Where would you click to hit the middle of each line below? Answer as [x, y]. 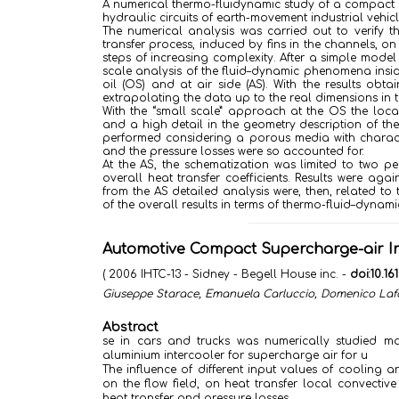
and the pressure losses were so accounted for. [233, 151]
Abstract [130, 327]
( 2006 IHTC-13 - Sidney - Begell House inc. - [226, 274]
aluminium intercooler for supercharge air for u [235, 355]
